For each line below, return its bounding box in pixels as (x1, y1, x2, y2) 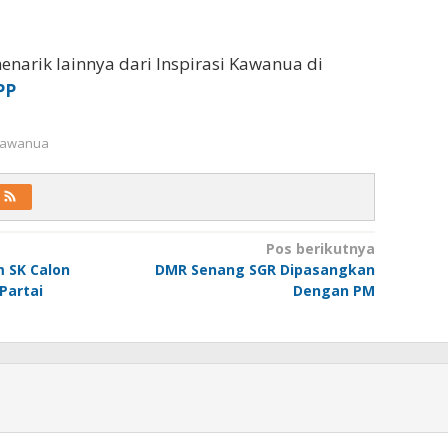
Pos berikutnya (265, 238, 375, 258)
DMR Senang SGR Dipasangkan (154, 259, 375, 279)
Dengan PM (292, 280, 375, 300)
